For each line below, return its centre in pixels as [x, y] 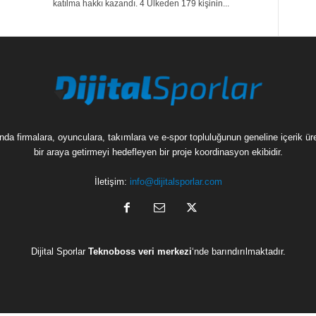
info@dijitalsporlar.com [176, 182]
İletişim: [112, 182]
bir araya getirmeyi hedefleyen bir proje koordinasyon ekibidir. [158, 152]
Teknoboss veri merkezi [140, 252]
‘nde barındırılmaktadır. [238, 252]
